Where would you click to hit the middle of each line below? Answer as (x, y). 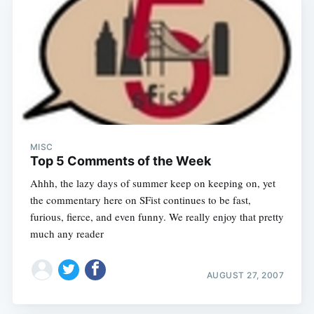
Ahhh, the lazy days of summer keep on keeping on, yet (152, 183)
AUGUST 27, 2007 (245, 275)
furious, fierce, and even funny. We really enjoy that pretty (157, 217)
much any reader (67, 234)
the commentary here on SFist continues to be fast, (140, 200)
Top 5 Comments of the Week (120, 161)
